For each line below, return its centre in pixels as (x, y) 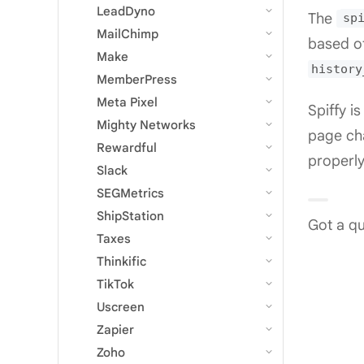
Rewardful (127, 147)
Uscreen (121, 307)
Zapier (115, 329)
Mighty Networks (146, 125)
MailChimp (128, 34)
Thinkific (121, 261)
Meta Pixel (127, 102)
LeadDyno (126, 11)
